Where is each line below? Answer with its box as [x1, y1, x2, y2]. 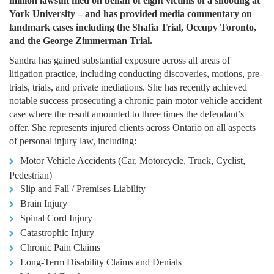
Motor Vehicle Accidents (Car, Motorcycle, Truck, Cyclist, [20, 155, 245, 166]
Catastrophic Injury [20, 227, 94, 238]
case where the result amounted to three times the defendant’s [9, 108, 244, 119]
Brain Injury [20, 198, 67, 209]
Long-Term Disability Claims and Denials [20, 256, 182, 267]
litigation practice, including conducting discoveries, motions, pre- [9, 68, 262, 79]
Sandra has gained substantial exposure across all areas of [9, 54, 230, 65]
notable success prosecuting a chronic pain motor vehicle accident [9, 95, 262, 106]
